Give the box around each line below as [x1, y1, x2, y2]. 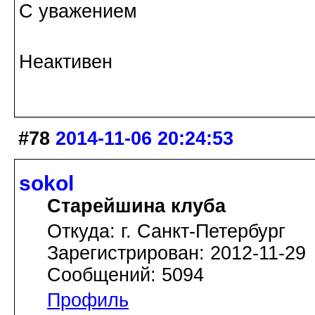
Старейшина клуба [47, 195, 226, 217]
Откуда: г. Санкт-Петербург [47, 221, 285, 243]
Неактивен [19, 51, 112, 73]
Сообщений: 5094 [47, 264, 204, 286]
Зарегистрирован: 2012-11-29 [47, 243, 306, 264]
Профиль [47, 290, 129, 311]
